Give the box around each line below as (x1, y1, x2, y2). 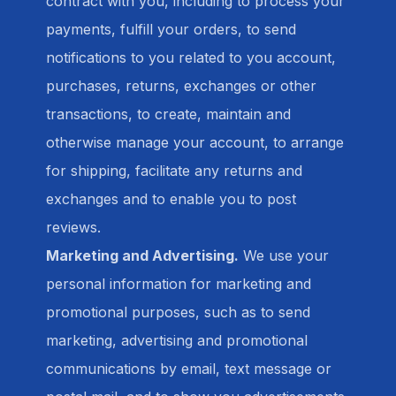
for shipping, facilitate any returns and (46, 162, 302, 179)
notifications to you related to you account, (46, 49, 336, 66)
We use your (243, 247, 329, 264)
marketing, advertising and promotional (46, 331, 308, 349)
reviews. (46, 218, 101, 236)
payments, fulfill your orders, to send (46, 20, 296, 38)
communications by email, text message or (46, 360, 331, 377)
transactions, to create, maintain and (46, 105, 291, 123)
